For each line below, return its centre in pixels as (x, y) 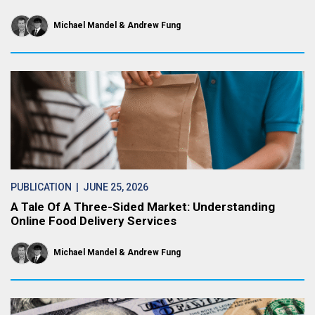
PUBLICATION (41, 187)
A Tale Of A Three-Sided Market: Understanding (143, 207)
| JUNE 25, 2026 (110, 187)
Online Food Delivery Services (94, 221)
